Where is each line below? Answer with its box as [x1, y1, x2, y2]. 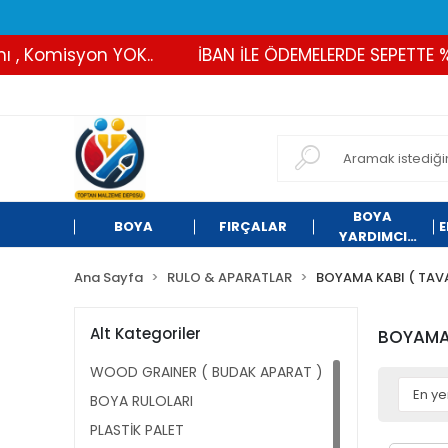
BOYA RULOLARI [90, 391, 193, 411]
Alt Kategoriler [90, 322, 201, 344]
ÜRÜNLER [341, 247, 404, 266]
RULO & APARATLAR [167, 268, 292, 287]
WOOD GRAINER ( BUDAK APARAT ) [90, 362, 323, 382]
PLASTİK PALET [90, 420, 184, 440]
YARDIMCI [338, 227, 407, 246]
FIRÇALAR [219, 217, 288, 236]
